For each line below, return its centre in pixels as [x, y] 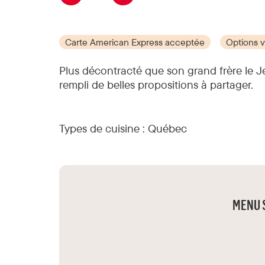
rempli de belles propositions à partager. [156, 85]
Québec [167, 128]
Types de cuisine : [102, 128]
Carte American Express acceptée [135, 42]
